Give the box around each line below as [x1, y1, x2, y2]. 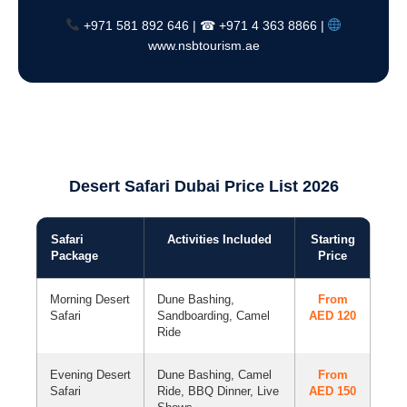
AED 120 [309, 309, 356, 323]
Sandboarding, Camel [157, 309, 270, 323]
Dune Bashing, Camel [157, 368, 272, 382]
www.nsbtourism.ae [147, 37, 260, 53]
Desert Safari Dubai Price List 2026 [68, 176, 339, 195]
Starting [310, 233, 355, 246]
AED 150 [309, 384, 356, 398]
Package [51, 249, 98, 263]
